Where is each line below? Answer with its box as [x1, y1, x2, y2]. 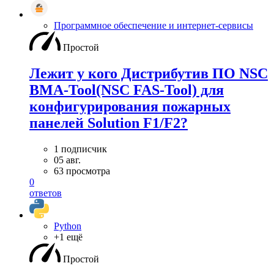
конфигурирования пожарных [29, 98, 231, 114]
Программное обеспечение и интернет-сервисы [54, 20, 253, 31]
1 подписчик [54, 143, 107, 154]
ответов [29, 187, 62, 198]
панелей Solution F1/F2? [29, 114, 188, 131]
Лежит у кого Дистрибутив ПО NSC [29, 65, 268, 81]
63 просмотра [54, 165, 110, 176]
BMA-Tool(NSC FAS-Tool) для [29, 81, 224, 98]
